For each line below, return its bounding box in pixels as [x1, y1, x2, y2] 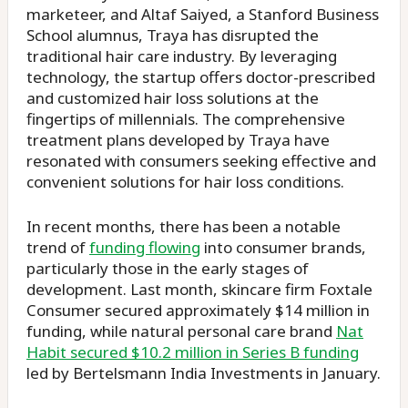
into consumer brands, [200, 237, 366, 258]
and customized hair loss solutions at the [26, 87, 319, 108]
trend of [26, 237, 89, 258]
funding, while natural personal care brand [26, 321, 336, 342]
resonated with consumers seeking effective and [26, 150, 376, 171]
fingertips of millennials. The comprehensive [26, 108, 345, 129]
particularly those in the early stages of [26, 258, 309, 279]
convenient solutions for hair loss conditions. [26, 171, 344, 192]
